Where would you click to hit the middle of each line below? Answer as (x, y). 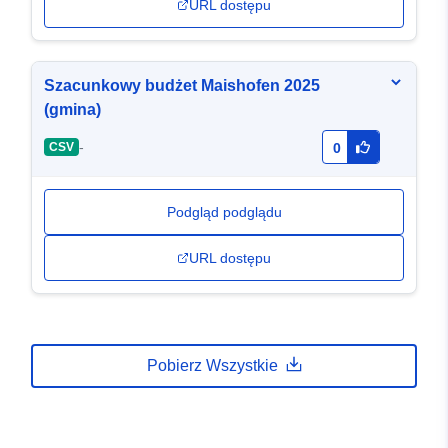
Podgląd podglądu (224, 212)
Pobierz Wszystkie (212, 366)
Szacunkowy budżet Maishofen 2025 (182, 86)
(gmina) (72, 110)
